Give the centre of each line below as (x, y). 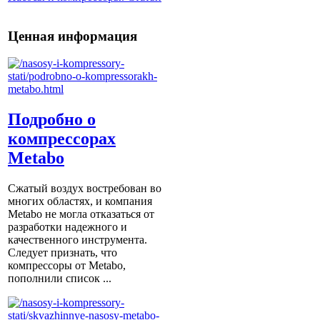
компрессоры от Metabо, (67, 266)
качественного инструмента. (77, 240)
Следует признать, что (62, 253)
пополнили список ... (60, 279)
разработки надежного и (67, 227)
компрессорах (62, 139)
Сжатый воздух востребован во (85, 189)
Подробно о (52, 120)
